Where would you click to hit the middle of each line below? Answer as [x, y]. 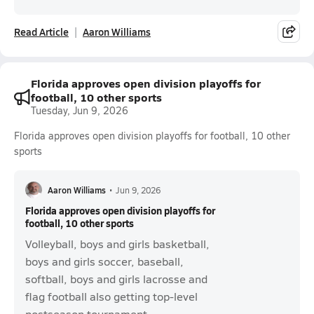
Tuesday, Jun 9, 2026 [80, 110]
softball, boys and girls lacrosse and [116, 279]
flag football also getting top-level [111, 296]
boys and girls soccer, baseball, [104, 261]
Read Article [41, 32]
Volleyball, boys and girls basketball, [117, 244]
